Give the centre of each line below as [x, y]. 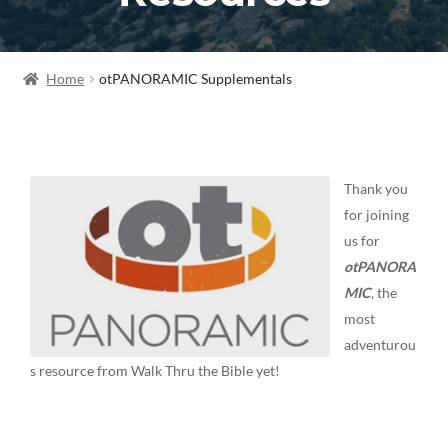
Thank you [376, 188]
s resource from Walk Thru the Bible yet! [155, 370]
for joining [377, 214]
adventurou [380, 344]
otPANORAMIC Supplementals [196, 78]
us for [362, 240]
